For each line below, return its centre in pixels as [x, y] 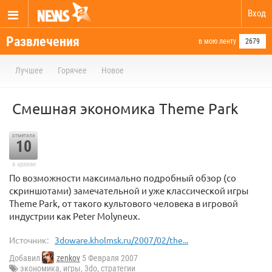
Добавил [25, 258]
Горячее [72, 70]
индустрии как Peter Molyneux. [75, 216]
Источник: [29, 240]
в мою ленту [217, 41]
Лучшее [29, 70]
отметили [23, 135]
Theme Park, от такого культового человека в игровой [124, 203]
